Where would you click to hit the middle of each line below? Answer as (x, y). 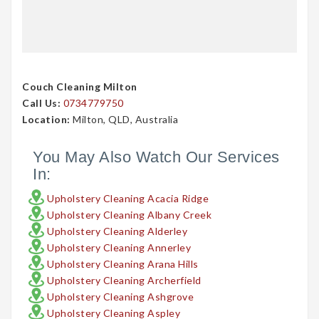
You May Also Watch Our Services (156, 157)
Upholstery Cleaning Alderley (117, 231)
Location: (46, 120)
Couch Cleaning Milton (80, 87)
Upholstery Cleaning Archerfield (124, 281)
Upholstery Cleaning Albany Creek (129, 215)
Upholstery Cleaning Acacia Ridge (128, 199)
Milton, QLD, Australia (124, 120)
